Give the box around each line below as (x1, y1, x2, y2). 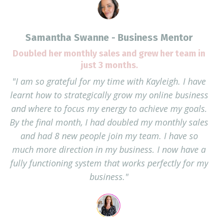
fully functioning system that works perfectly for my (10, 157, 208, 169)
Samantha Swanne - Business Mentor (25, 31, 193, 43)
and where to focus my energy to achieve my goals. (11, 102, 207, 114)
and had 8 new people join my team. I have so (20, 129, 198, 142)
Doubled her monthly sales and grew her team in (13, 48, 205, 59)
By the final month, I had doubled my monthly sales (10, 116, 208, 128)
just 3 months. (80, 59, 138, 71)
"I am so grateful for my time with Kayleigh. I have (12, 75, 206, 87)
